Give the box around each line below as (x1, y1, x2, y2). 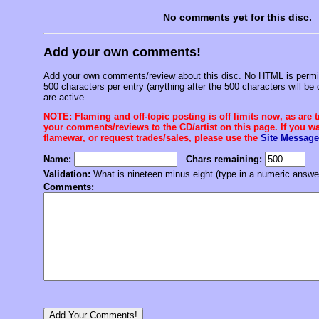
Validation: (43, 169, 90, 180)
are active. (43, 92, 87, 103)
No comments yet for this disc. (162, 11, 312, 23)
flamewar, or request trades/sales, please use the (43, 132, 261, 144)
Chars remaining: (186, 154, 262, 165)
